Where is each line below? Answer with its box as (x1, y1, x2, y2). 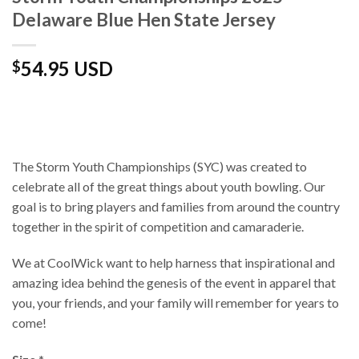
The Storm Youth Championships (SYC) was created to (12, 158, 307, 174)
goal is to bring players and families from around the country (12, 198, 340, 214)
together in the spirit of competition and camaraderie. (12, 218, 304, 234)
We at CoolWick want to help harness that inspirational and (12, 255, 335, 271)
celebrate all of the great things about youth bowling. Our (12, 178, 325, 194)
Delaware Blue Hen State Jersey (12, 8, 276, 30)
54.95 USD (21, 56, 113, 80)
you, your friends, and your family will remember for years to (12, 295, 339, 311)
